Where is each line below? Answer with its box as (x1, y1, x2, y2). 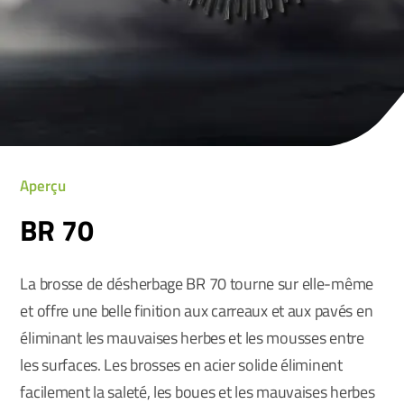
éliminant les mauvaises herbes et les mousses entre (20, 326, 364, 350)
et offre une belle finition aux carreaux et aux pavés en (20, 298, 373, 323)
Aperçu (20, 174, 67, 197)
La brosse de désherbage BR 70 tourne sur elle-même (20, 271, 374, 296)
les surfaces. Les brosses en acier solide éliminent (20, 353, 343, 377)
